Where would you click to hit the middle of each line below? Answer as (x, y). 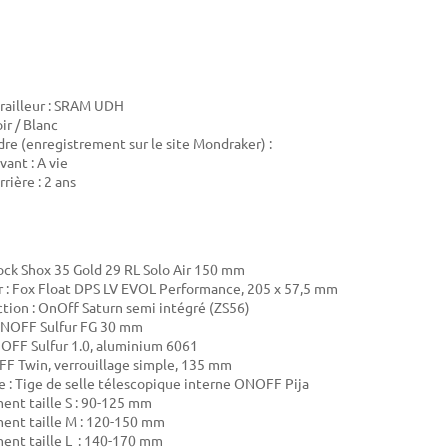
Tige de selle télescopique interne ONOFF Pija (162, 383)
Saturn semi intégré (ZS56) (166, 307)
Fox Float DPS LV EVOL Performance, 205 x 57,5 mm (175, 288)
